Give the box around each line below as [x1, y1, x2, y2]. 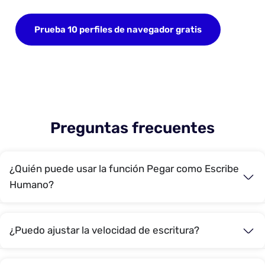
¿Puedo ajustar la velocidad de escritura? [9, 224, 199, 236]
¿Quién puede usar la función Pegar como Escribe [9, 163, 239, 174]
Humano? [9, 179, 54, 190]
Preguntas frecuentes [50, 119, 215, 137]
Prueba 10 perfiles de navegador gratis [34, 24, 202, 35]
